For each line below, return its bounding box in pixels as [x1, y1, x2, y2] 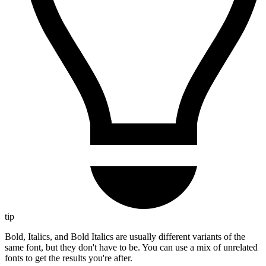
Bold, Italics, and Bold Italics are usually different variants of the [5, 232, 245, 242]
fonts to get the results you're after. [5, 253, 132, 264]
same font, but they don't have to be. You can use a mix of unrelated [5, 242, 258, 253]
